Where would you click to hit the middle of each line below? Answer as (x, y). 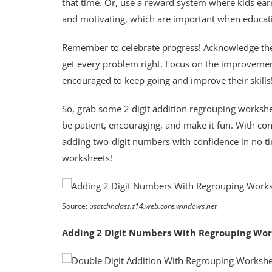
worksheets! (87, 158)
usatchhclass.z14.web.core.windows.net (153, 206)
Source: (76, 206)
